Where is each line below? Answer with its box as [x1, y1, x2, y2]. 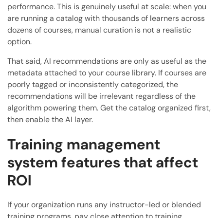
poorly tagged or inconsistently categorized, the [7, 79, 178, 90]
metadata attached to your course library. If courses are [7, 68, 206, 78]
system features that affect [7, 153, 198, 172]
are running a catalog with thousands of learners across [7, 13, 205, 24]
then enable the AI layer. [7, 114, 93, 125]
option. [7, 36, 32, 47]
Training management [7, 135, 160, 154]
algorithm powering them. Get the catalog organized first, [7, 103, 211, 113]
